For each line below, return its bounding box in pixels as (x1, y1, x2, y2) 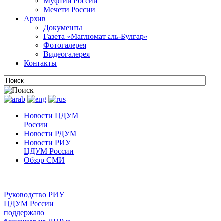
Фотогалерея (43, 41, 86, 49)
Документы (43, 23, 82, 32)
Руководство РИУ (4, 190, 64, 199)
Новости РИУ (24, 138, 71, 147)
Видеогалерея (43, 50, 90, 58)
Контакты (24, 59, 57, 67)
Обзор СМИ (24, 156, 65, 164)
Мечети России (43, 5, 95, 14)
